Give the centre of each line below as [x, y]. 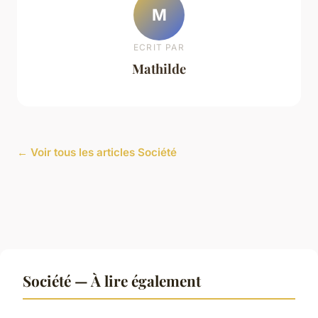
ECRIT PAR [159, 47]
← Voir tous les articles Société [97, 153]
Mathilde [159, 68]
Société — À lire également [112, 281]
